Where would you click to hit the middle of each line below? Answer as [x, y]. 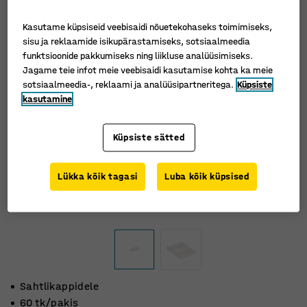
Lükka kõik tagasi [98, 177]
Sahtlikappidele [59, 286]
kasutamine [48, 99]
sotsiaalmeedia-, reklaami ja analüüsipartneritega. [128, 85]
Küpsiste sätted [149, 138]
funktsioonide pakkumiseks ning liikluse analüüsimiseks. [138, 56]
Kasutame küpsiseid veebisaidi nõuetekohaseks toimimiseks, [148, 27]
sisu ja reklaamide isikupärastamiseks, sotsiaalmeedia [137, 42]
